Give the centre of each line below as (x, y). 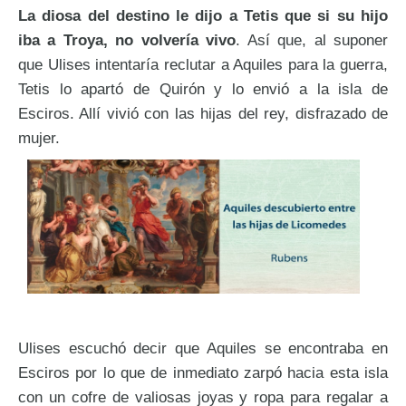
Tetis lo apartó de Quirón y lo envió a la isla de (203, 88)
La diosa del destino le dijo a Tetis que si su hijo (203, 15)
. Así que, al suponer (312, 39)
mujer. (39, 137)
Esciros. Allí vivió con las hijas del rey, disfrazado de (203, 113)
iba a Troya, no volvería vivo (127, 39)
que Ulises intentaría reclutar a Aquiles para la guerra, (203, 64)
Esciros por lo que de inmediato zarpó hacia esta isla (203, 373)
